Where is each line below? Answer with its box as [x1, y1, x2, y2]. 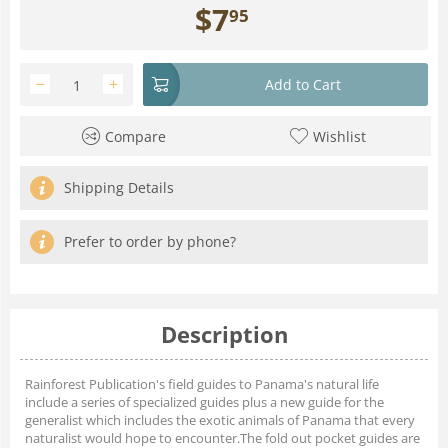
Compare [104, 126, 166, 146]
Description [160, 318, 288, 349]
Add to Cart [265, 74, 341, 94]
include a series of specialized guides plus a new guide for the [25, 392, 384, 411]
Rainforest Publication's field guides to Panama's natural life [25, 374, 379, 393]
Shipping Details [64, 177, 174, 197]
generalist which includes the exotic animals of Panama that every [25, 410, 415, 429]
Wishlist [312, 126, 366, 146]
